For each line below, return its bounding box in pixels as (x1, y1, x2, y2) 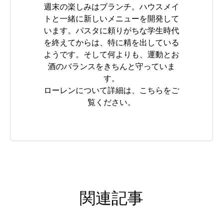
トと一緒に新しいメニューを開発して (44, 14, 179, 23)
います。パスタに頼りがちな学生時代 (44, 26, 179, 35)
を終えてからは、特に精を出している (44, 38, 179, 47)
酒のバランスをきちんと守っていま (48, 62, 175, 71)
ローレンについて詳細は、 (44, 86, 139, 95)
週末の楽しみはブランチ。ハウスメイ (44, 2, 179, 11)
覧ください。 (88, 98, 135, 107)
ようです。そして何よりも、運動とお (44, 50, 179, 59)
